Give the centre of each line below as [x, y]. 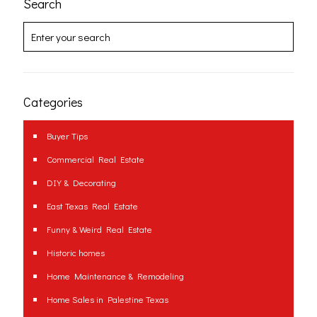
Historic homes [76, 253]
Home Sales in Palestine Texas [108, 299]
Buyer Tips [67, 136]
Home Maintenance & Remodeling [115, 276]
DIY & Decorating [81, 183]
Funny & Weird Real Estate [99, 229]
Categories [53, 102]
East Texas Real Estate [92, 206]
